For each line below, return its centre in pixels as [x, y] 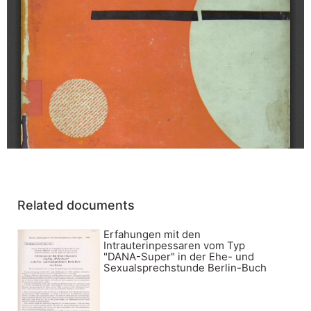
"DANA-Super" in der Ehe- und [179, 256]
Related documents [76, 205]
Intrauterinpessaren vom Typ [175, 245]
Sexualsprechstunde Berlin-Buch [185, 267]
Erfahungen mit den [152, 234]
